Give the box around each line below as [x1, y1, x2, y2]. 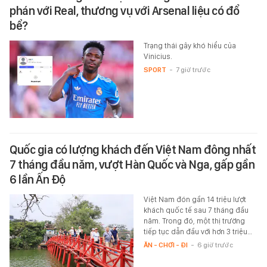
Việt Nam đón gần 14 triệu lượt [143, 195, 246, 204]
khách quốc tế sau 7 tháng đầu [143, 206, 249, 215]
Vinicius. [143, 52, 172, 61]
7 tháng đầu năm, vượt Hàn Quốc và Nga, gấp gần [10, 157, 254, 172]
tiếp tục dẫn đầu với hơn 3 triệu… [143, 227, 252, 237]
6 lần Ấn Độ [10, 172, 66, 187]
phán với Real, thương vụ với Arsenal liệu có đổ [10, 4, 240, 18]
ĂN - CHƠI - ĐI [143, 241, 188, 250]
